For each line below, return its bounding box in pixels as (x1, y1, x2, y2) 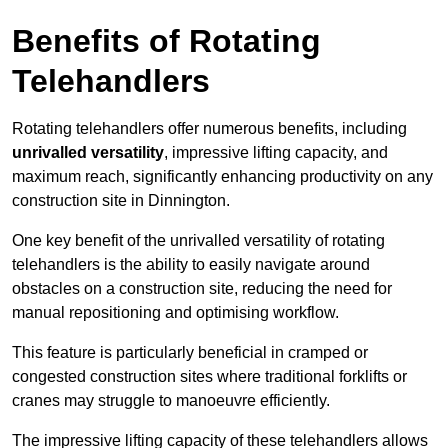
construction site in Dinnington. (12, 192, 230, 210)
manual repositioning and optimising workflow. (12, 304, 339, 322)
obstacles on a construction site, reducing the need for (12, 280, 392, 298)
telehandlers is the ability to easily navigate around (12, 256, 370, 274)
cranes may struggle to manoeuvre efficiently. (12, 392, 330, 410)
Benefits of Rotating (12, 23, 321, 60)
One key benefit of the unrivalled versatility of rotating (12, 232, 385, 250)
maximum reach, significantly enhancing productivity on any (12, 168, 433, 186)
